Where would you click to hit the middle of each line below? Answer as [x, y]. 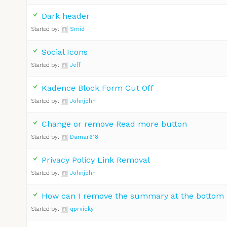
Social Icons [65, 52]
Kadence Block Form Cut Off [98, 88]
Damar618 [84, 137]
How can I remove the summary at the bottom [133, 196]
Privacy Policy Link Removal [96, 160]
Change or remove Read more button [114, 124]
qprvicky [82, 209]
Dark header [66, 16]
